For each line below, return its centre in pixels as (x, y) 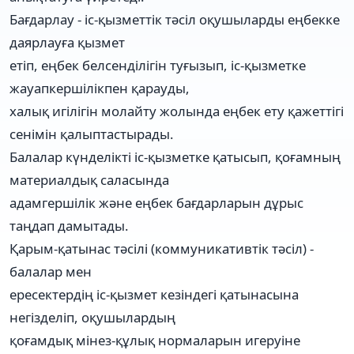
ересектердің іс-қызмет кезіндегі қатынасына (154, 294)
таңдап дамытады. (69, 225)
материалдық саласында (89, 179)
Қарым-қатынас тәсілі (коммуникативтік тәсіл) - (162, 248)
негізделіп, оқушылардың (92, 317)
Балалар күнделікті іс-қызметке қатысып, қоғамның (175, 156)
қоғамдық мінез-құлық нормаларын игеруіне (155, 340)
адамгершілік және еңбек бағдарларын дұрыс (156, 202)
